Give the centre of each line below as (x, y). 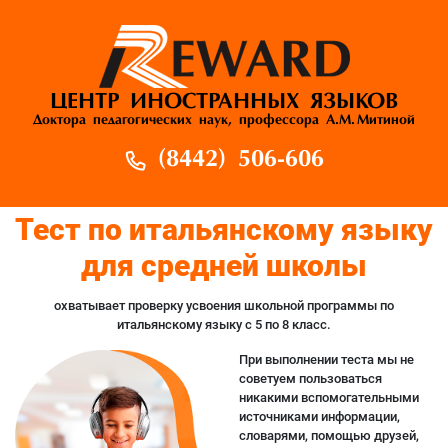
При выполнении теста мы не (326, 359)
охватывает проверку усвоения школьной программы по (224, 305)
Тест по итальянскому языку (224, 229)
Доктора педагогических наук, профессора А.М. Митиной (224, 120)
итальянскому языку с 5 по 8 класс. (224, 324)
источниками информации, (319, 416)
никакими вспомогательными (329, 397)
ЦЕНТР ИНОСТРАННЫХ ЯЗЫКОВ (224, 102)
